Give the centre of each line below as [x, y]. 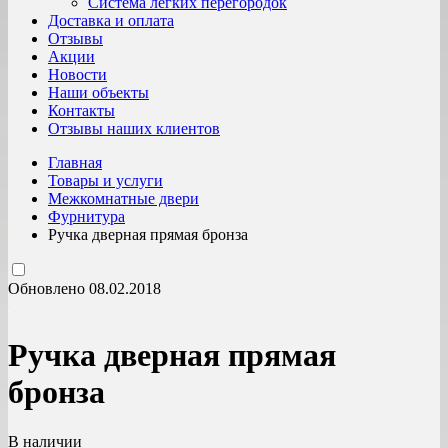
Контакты [81, 110]
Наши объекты [98, 92]
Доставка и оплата [111, 20]
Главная [75, 162]
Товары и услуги [105, 180]
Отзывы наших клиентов [134, 128]
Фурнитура [86, 216]
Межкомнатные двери [123, 198]
